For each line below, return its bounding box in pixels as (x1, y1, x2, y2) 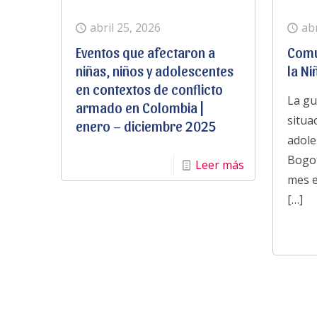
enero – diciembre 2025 (75, 117, 217, 134)
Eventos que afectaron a (75, 43, 215, 61)
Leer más (195, 156, 244, 173)
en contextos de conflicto (75, 80, 223, 98)
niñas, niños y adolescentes (75, 62, 234, 79)
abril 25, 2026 (89, 19, 161, 35)
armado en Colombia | (75, 98, 204, 116)
